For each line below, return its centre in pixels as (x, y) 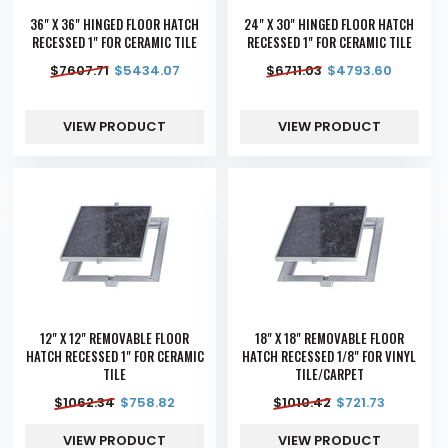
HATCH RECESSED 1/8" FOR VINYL (329, 356)
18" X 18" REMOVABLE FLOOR (329, 338)
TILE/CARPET (329, 374)
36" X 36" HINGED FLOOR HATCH (115, 24)
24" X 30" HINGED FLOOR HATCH (329, 24)
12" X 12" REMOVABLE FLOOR (115, 338)
